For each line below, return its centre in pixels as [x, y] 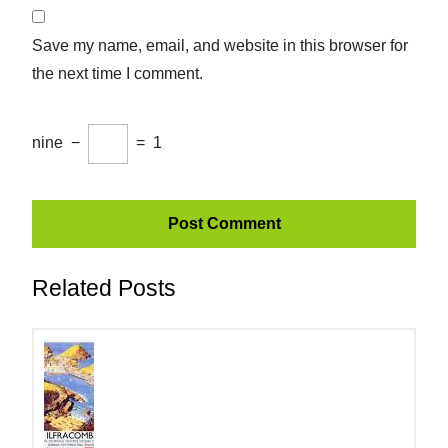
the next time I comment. [117, 73]
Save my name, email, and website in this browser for [220, 45]
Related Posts [104, 288]
